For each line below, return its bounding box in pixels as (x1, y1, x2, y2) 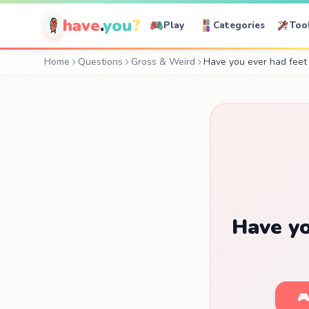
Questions (78, 55, 123, 68)
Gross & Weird (131, 55, 195, 68)
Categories (213, 19, 265, 32)
